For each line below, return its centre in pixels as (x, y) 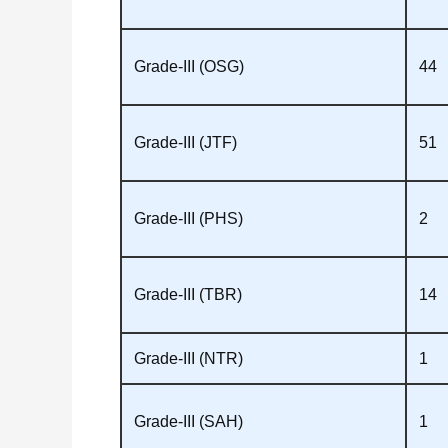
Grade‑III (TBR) (188, 294)
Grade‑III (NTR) (188, 358)
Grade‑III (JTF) (185, 142)
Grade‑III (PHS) (188, 218)
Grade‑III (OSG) (189, 66)
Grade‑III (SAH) (188, 421)
